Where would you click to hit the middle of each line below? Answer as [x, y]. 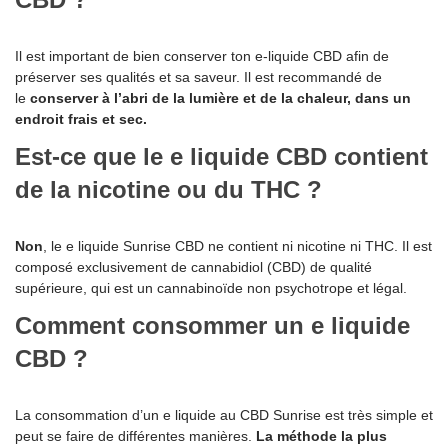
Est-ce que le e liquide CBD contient [221, 157]
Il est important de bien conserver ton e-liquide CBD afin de [202, 56]
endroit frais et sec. [81, 119]
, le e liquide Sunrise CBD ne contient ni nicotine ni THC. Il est [237, 246]
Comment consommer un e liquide [212, 326]
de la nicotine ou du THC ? [168, 190]
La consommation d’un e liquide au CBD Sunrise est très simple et [224, 415]
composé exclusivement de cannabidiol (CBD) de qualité [193, 267]
